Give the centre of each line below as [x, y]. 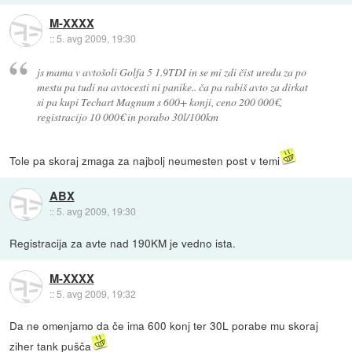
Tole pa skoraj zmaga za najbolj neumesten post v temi [145, 161]
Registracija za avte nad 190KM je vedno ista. [123, 243]
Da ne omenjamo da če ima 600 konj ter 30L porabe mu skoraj [164, 326]
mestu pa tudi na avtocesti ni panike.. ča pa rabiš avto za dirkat [172, 87]
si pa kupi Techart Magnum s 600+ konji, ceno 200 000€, [159, 102]
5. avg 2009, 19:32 [96, 294]
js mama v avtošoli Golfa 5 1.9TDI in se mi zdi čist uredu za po [171, 72]
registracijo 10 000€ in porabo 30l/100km [127, 117]
